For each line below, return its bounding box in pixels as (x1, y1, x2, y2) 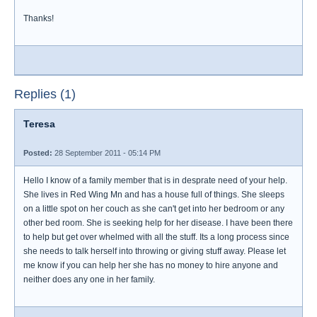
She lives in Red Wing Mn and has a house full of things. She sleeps (23, 190, 284, 200)
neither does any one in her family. (23, 275, 155, 284)
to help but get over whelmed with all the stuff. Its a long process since (23, 232, 289, 242)
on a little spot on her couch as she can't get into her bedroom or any (23, 204, 284, 214)
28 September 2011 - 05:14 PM (52, 149, 161, 157)
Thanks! (23, 13, 54, 23)
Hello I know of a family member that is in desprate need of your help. (23, 175, 287, 185)
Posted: (23, 149, 52, 157)
